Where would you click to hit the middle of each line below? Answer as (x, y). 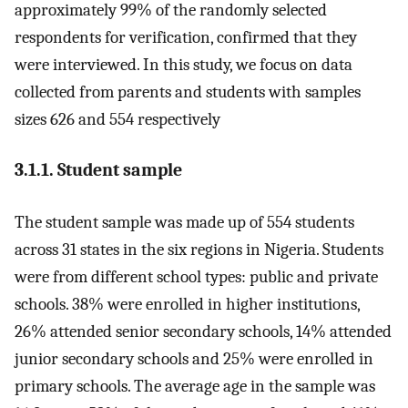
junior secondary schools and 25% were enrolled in (194, 358)
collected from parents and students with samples (188, 92)
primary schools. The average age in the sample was (195, 386)
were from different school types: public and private (196, 276)
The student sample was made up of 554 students (184, 222)
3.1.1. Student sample (98, 170)
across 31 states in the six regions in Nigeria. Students (199, 249)
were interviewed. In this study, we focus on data (184, 64)
